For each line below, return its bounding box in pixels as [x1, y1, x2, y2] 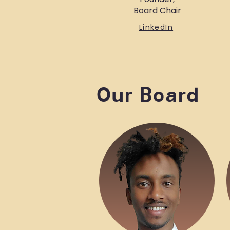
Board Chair [133, 5, 181, 16]
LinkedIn [139, 22, 174, 32]
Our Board [97, 86, 206, 106]
